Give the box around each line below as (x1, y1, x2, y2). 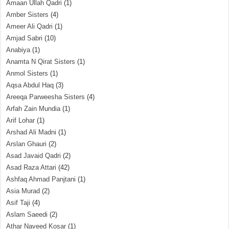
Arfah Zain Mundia (6, 105, 61, 112)
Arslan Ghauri (6, 140, 47, 148)
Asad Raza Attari (6, 164, 57, 171)
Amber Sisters (6, 11, 49, 18)
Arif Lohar (6, 117, 35, 124)
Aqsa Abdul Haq (6, 81, 54, 89)
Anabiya (6, 46, 31, 54)
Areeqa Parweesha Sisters (6, 93, 85, 101)
